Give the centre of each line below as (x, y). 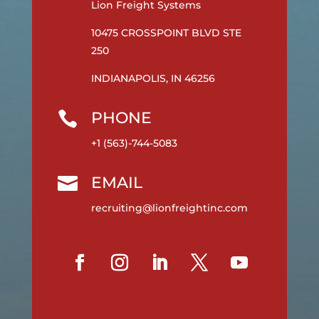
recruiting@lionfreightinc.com (169, 208)
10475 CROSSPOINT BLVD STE (166, 33)
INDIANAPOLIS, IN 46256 (153, 79)
